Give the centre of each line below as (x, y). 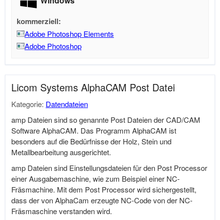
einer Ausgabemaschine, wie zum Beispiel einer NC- (96, 179)
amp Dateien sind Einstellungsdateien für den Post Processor (109, 168)
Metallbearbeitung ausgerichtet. (61, 152)
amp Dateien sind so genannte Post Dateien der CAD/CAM (106, 120)
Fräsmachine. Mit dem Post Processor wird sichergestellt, (104, 189)
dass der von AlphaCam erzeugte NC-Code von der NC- (102, 200)
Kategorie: (28, 104)
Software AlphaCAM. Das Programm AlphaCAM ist (94, 130)
